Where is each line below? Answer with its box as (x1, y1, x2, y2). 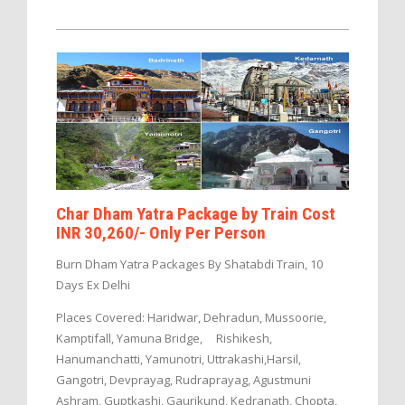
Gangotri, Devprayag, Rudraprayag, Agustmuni (56, 371, 311, 388)
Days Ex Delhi (56, 276, 130, 293)
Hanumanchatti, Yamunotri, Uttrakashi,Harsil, (56, 350, 301, 367)
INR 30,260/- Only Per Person (56, 221, 266, 243)
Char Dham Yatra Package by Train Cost (56, 202, 335, 224)
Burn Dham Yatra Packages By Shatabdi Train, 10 (56, 255, 323, 272)
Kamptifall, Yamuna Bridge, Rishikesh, (56, 329, 272, 346)
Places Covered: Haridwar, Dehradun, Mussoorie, (56, 308, 326, 325)
